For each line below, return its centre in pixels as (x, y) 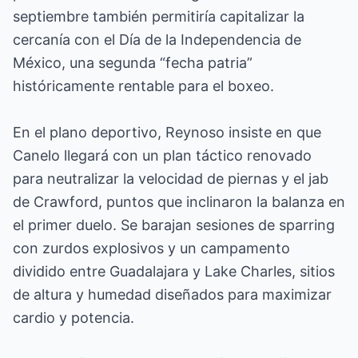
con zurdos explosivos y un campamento (151, 248)
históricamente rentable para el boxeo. (143, 86)
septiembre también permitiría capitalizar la (159, 16)
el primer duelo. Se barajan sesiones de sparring (174, 225)
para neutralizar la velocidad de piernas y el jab (171, 179)
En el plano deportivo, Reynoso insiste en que (167, 132)
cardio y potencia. (74, 318)
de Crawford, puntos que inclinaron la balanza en (179, 202)
